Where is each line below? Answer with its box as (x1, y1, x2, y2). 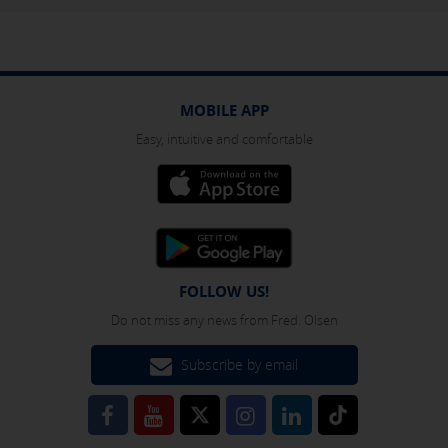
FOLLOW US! (179, 281, 269, 303)
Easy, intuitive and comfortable (135, 130, 313, 149)
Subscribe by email (177, 355, 298, 375)
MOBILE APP (179, 100, 269, 122)
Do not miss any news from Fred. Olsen (110, 311, 338, 330)
